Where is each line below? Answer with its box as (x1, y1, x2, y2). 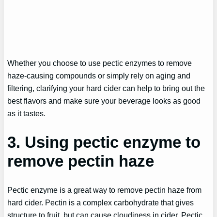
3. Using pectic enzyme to (7, 133, 201, 151)
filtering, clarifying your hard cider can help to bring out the (7, 83, 205, 93)
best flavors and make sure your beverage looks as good (7, 96, 201, 105)
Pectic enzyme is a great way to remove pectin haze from (7, 186, 202, 195)
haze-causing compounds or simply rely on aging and (7, 71, 191, 80)
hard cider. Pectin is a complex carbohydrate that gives (7, 198, 194, 207)
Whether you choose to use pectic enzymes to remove (7, 58, 192, 67)
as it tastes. (7, 108, 48, 118)
